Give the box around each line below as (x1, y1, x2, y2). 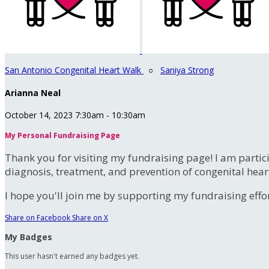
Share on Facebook (5, 213, 70, 223)
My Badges (5, 231, 52, 243)
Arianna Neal (5, 86, 61, 98)
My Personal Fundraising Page (5, 130, 120, 141)
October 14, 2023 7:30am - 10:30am (5, 109, 145, 121)
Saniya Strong (160, 64, 214, 76)
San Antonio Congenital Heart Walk (5, 64, 144, 76)
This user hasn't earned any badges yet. (5, 251, 139, 262)
